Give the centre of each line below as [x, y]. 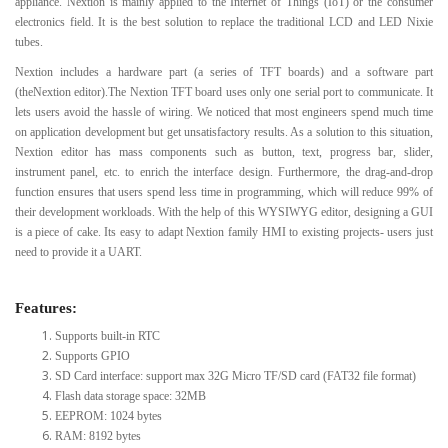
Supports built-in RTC [107, 335]
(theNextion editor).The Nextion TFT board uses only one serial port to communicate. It [224, 91]
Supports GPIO [92, 355]
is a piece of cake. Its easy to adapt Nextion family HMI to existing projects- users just [224, 231]
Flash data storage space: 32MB [130, 395]
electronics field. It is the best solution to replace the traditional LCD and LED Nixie [224, 21]
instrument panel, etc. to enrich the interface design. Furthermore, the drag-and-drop [224, 171]
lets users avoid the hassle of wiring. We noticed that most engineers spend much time [224, 111]
